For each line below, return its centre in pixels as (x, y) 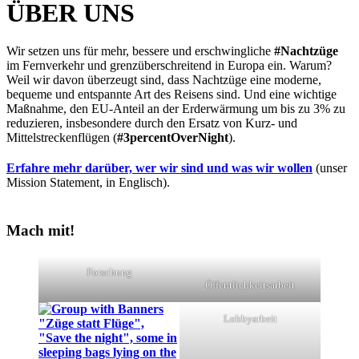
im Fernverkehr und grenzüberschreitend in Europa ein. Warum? (169, 65)
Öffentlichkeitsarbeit (250, 285)
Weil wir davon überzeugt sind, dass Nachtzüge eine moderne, (164, 80)
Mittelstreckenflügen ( (62, 137)
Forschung (109, 272)
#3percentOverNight (173, 137)
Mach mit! (40, 230)
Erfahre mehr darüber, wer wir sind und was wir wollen (159, 168)
